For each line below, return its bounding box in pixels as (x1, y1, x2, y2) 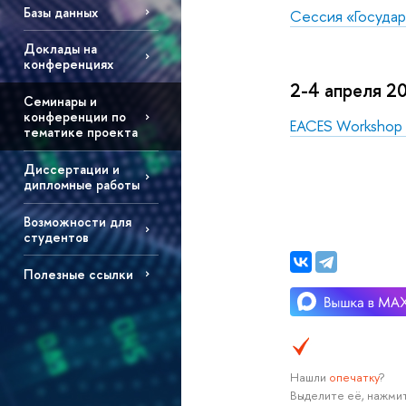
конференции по (23, 108, 126, 126)
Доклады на (23, 40, 97, 58)
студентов (23, 228, 89, 246)
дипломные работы (23, 176, 140, 194)
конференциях (23, 55, 113, 73)
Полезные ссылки (23, 265, 133, 283)
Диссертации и (23, 160, 120, 179)
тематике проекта (23, 123, 138, 141)
